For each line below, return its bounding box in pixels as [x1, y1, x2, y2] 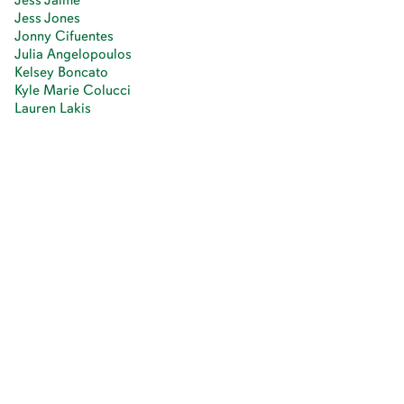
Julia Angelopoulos [14, 44, 132, 63]
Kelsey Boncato [14, 62, 108, 81]
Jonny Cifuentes [14, 26, 114, 45]
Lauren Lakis [14, 98, 91, 117]
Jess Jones [14, 8, 80, 27]
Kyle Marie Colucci [14, 80, 131, 99]
